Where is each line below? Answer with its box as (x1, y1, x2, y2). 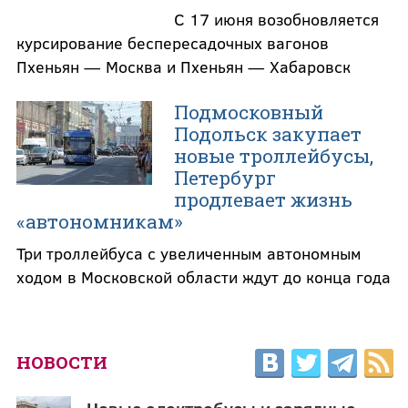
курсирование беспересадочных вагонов (15, 32, 329, 55)
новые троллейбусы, (173, 143, 373, 169)
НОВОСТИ (15, 351, 107, 374)
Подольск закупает (173, 121, 362, 148)
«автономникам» (15, 209, 183, 235)
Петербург (173, 165, 276, 191)
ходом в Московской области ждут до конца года (15, 266, 391, 289)
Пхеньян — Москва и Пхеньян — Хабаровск (15, 56, 351, 78)
